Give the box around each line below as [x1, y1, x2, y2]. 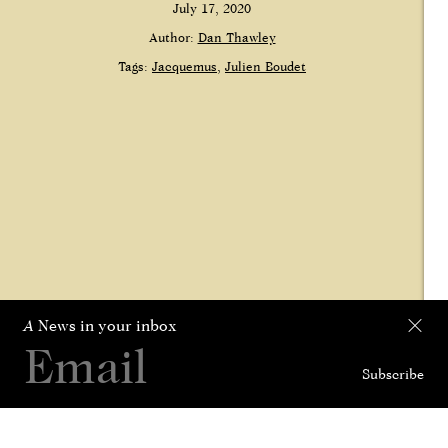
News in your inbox [34, 316, 177, 335]
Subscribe [362, 365, 424, 382]
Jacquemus [152, 58, 217, 75]
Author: [148, 29, 198, 46]
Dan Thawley [197, 29, 276, 46]
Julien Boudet [225, 58, 306, 75]
